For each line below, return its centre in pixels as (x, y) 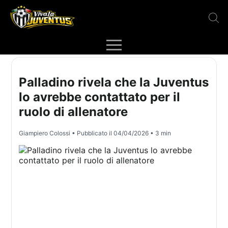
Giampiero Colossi (45, 133)
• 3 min (160, 133)
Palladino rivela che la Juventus (114, 82)
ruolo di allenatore (74, 112)
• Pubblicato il (92, 133)
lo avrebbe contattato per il (100, 97)
